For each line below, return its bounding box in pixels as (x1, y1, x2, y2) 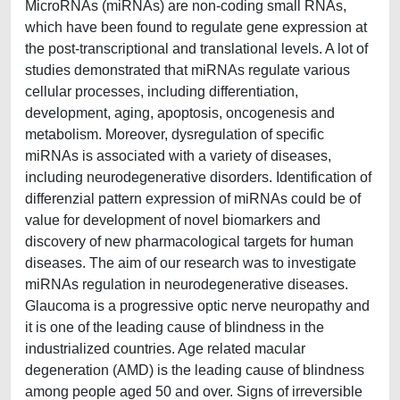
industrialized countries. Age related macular (25, 341, 305, 356)
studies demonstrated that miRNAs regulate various (25, 62, 350, 78)
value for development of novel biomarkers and (25, 212, 321, 228)
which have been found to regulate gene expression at (25, 20, 367, 35)
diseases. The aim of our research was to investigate (25, 255, 356, 271)
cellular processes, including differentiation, (25, 84, 298, 99)
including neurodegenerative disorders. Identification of (25, 170, 371, 185)
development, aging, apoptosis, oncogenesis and (25, 105, 335, 121)
